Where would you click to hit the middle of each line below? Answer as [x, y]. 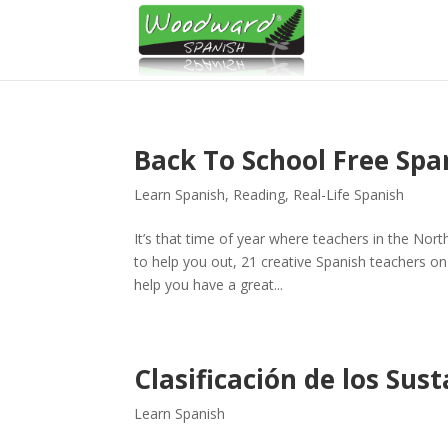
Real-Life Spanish [349, 194]
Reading [259, 194]
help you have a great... [209, 284]
